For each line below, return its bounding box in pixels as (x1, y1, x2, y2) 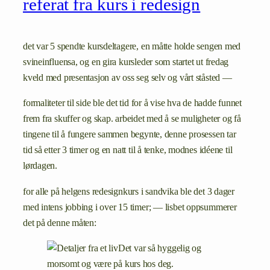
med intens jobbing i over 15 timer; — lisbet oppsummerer (23, 201, 237, 213)
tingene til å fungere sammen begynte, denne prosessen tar (23, 129, 236, 140)
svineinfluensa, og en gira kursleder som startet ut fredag (23, 57, 229, 68)
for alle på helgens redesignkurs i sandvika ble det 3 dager (23, 186, 235, 197)
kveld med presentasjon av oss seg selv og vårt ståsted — (23, 72, 232, 84)
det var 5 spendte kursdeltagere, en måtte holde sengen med (23, 41, 241, 52)
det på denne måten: (23, 217, 96, 228)
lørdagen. (23, 160, 58, 172)
